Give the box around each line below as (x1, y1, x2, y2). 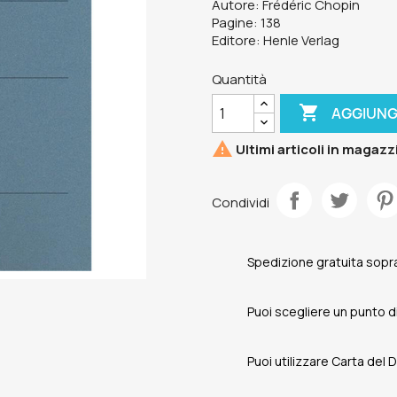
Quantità (212, 70, 267, 89)
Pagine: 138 (212, 13, 281, 32)
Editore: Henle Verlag (212, 31, 339, 50)
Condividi (212, 192, 269, 212)
